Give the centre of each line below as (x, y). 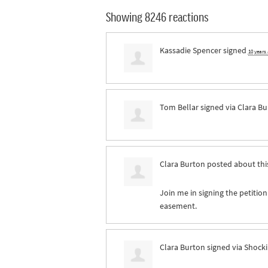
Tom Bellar (179, 107)
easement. (178, 205)
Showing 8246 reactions (157, 17)
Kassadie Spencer (190, 50)
